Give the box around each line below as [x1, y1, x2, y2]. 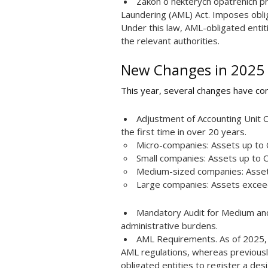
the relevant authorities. [121, 35, 220, 47]
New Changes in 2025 [121, 60, 264, 80]
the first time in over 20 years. [121, 126, 246, 138]
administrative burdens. [121, 220, 218, 232]
